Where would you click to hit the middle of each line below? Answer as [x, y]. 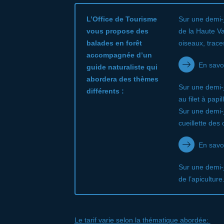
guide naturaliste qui [122, 67]
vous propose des [117, 31]
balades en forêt [114, 43]
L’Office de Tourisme [121, 19]
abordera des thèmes [122, 79]
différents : [105, 91]
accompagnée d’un [119, 55]
